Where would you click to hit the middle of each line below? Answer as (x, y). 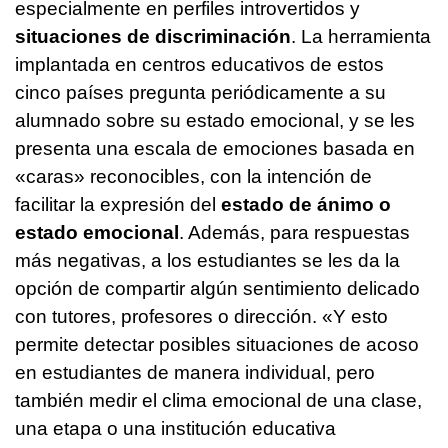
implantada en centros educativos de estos (199, 65)
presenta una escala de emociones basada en (215, 149)
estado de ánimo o (306, 205)
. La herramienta (361, 37)
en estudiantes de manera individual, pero (195, 373)
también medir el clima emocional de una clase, (218, 401)
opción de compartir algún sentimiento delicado (217, 289)
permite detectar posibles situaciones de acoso (217, 345)
